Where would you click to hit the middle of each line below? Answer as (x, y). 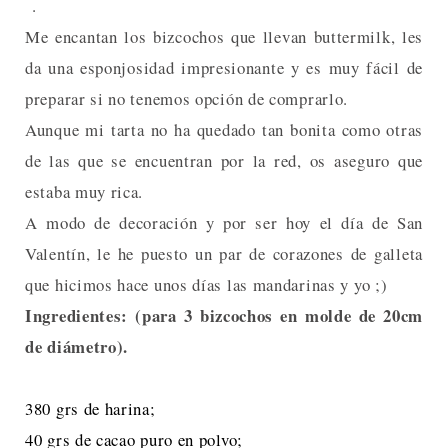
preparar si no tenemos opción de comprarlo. (187, 98)
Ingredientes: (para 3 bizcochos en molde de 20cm (224, 315)
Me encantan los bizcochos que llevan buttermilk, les (224, 36)
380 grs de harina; (90, 408)
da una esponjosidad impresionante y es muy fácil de (224, 67)
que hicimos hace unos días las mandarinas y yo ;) (206, 284)
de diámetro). (77, 346)
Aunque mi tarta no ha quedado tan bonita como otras (224, 129)
